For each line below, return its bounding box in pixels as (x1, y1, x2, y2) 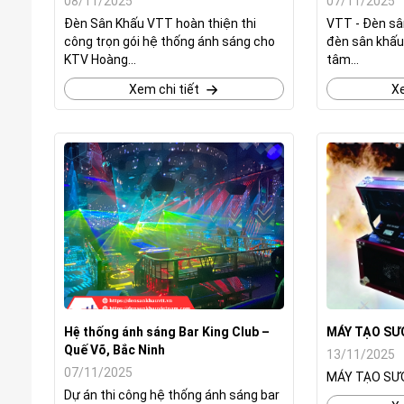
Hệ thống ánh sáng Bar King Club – (64, 325, 270, 339)
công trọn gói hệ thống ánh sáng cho (64, 34, 275, 49)
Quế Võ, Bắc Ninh (64, 343, 165, 357)
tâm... (326, 52, 360, 67)
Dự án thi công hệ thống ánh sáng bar (64, 388, 280, 402)
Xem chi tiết (128, 82, 199, 96)
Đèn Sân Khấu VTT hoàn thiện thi (64, 16, 256, 31)
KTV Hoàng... (64, 52, 136, 67)
